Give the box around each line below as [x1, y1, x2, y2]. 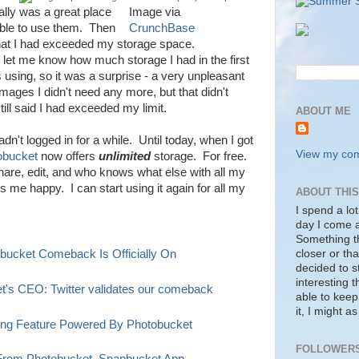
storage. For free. [151, 150, 250, 163]
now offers [38, 150, 99, 163]
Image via [129, 6, 181, 18]
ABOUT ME [296, 104, 351, 117]
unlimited [99, 150, 151, 163]
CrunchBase [129, 22, 196, 34]
